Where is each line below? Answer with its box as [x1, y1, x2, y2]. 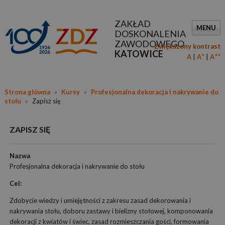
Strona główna [4, 88, 50, 96]
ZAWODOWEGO [114, 38, 184, 49]
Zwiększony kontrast [154, 42, 221, 50]
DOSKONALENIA [114, 28, 186, 39]
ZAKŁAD [114, 18, 151, 29]
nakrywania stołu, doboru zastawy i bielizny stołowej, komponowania [9, 207, 213, 215]
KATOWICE [114, 48, 163, 59]
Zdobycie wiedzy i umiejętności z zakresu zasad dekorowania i [9, 196, 191, 204]
